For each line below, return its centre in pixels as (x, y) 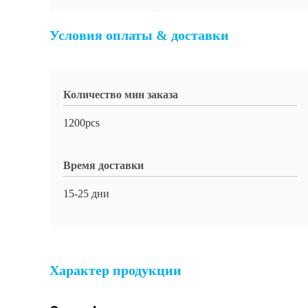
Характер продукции (115, 270)
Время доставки (103, 165)
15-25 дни (86, 194)
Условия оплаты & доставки (139, 35)
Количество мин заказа (121, 95)
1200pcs (81, 123)
